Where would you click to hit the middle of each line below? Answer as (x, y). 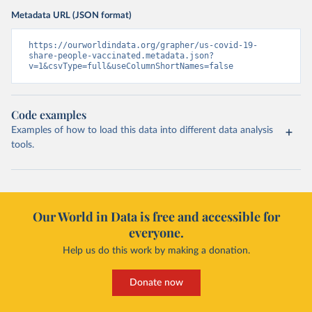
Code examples (49, 115)
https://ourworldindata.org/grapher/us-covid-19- (143, 45)
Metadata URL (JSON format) (71, 15)
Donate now (156, 283)
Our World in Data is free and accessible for (156, 217)
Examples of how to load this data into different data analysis (142, 130)
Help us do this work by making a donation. (156, 251)
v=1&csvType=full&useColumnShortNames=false (131, 66)
